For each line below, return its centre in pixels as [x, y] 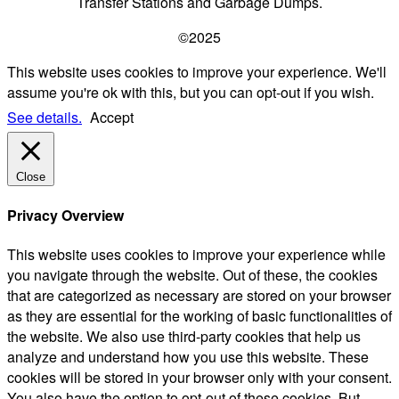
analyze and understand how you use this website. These [188, 357]
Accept [112, 117]
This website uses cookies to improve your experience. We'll [197, 71]
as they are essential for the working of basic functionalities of [199, 316]
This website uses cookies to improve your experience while [196, 255]
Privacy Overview [65, 216]
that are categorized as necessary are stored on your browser [199, 296]
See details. [45, 117]
